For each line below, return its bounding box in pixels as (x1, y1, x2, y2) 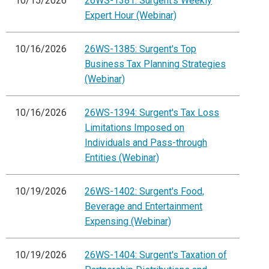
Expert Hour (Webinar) (85, 10, 177, 22)
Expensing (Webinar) (85, 216, 171, 228)
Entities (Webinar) (85, 152, 159, 164)
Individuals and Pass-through (85, 137, 207, 149)
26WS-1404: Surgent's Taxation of (85, 249, 227, 261)
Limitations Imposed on (85, 122, 184, 134)
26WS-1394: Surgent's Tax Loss (85, 107, 219, 119)
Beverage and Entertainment (85, 201, 202, 213)
